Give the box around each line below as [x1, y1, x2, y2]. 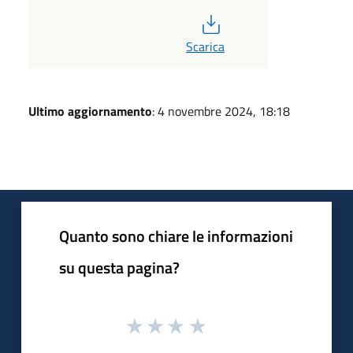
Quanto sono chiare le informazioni [59, 223, 293, 248]
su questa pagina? [59, 255, 180, 280]
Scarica [185, 36, 225, 56]
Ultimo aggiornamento [28, 101, 152, 121]
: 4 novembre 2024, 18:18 [152, 101, 290, 121]
